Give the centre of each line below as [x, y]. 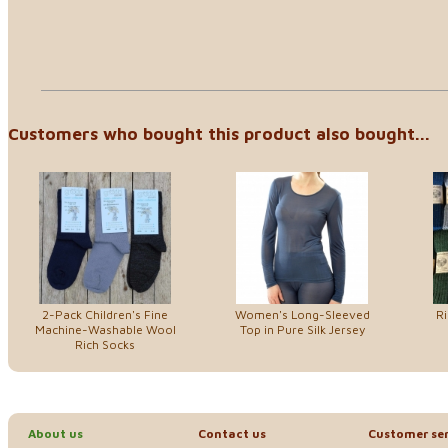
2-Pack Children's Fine [105, 315]
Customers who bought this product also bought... [219, 133]
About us [55, 434]
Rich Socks [105, 345]
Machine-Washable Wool [105, 330]
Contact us [232, 434]
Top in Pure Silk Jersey [302, 330]
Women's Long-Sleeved [302, 315]
